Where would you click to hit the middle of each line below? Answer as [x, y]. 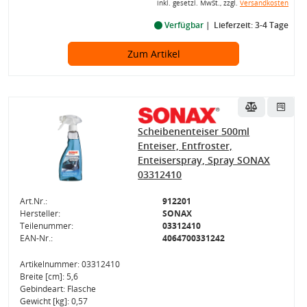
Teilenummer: [46, 226]
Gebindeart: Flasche [58, 289]
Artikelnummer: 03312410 [70, 265]
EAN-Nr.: [36, 238]
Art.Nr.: [33, 201]
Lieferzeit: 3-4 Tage [251, 25]
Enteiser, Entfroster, [185, 146]
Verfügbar [184, 25]
